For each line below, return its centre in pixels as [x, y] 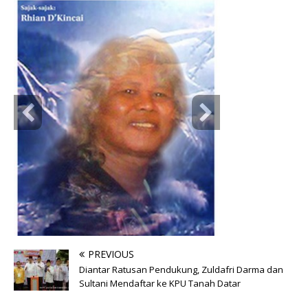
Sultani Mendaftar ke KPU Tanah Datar [160, 283]
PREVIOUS [111, 254]
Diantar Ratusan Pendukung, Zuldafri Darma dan [181, 269]
